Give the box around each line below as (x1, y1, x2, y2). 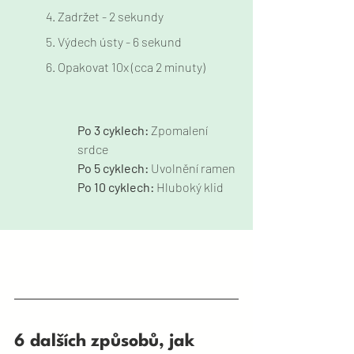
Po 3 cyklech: (77, 122, 151, 137)
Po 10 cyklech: (77, 179, 156, 194)
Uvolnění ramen (151, 160, 235, 175)
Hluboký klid (156, 179, 224, 194)
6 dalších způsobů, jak (14, 332, 199, 350)
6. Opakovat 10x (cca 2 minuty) (46, 58, 205, 74)
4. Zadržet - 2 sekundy (46, 8, 164, 24)
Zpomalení (151, 122, 210, 137)
